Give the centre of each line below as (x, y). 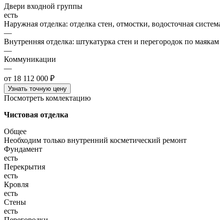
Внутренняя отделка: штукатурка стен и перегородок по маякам (111, 41)
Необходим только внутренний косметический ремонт (95, 140)
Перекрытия (25, 166)
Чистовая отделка (36, 114)
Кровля (16, 184)
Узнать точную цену (37, 88)
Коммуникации (30, 59)
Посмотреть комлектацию (47, 98)
